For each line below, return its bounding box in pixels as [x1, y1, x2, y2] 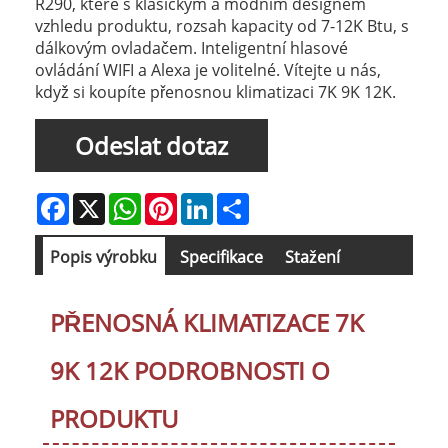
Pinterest [177, 191, 237, 211]
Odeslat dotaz [75, 129, 228, 163]
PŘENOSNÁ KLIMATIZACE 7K [49, 306, 364, 340]
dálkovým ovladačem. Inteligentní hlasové [35, 37, 348, 60]
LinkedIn [213, 191, 270, 211]
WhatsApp [141, 191, 210, 211]
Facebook [69, 191, 131, 211]
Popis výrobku [50, 246, 158, 269]
